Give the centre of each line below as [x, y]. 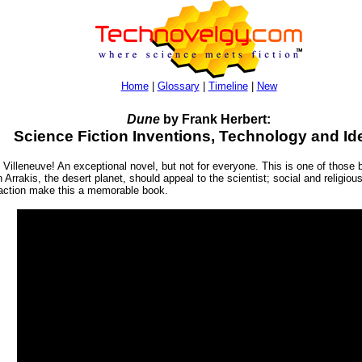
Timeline [228, 86]
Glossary [178, 86]
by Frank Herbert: [215, 119]
